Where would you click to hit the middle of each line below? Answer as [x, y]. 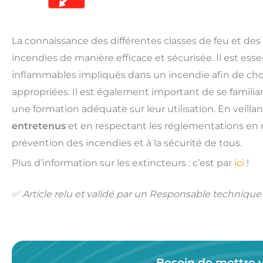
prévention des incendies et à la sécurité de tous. [127, 143]
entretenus [39, 126]
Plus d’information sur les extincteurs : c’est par [123, 163]
